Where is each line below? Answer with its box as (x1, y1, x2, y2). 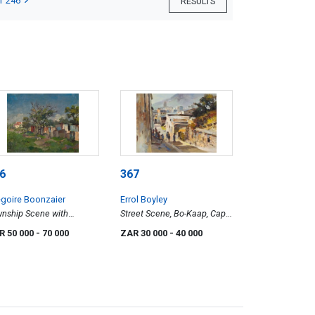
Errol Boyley (120, 194, 167, 205)
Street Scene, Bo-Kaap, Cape (120, 208, 231, 219)
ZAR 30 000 (120, 228, 169, 239)
